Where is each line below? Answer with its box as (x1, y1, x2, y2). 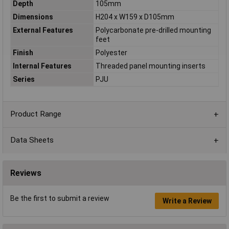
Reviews (10, 168, 41, 178)
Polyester (95, 49, 127, 57)
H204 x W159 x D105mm (95, 13, 174, 21)
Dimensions (12, 13, 53, 21)
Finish (12, 49, 33, 57)
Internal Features (12, 62, 72, 71)
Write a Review (162, 196, 212, 205)
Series (12, 75, 35, 84)
